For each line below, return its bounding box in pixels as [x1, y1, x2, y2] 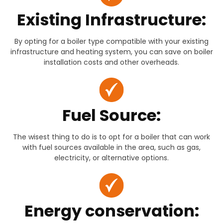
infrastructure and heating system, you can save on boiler [10, 47, 213, 57]
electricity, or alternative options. [54, 153, 169, 163]
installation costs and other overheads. [44, 57, 179, 68]
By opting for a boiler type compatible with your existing [14, 36, 209, 47]
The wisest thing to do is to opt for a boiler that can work [13, 132, 210, 142]
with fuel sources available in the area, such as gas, [22, 142, 201, 153]
